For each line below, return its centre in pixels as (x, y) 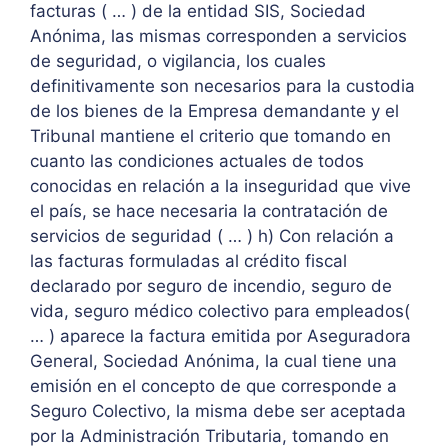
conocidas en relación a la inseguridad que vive (220, 185)
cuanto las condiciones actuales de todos (197, 160)
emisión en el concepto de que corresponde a (213, 385)
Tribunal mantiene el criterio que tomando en (210, 135)
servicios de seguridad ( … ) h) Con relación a (212, 235)
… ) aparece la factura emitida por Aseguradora (220, 335)
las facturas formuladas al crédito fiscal (188, 260)
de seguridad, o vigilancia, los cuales (178, 60)
